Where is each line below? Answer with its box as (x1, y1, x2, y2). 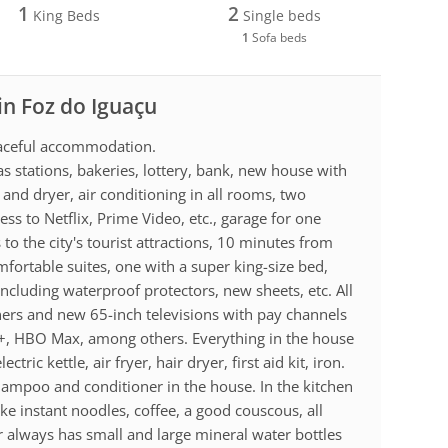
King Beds (28, 5, 100, 25)
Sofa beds (249, 29, 308, 45)
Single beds (239, 5, 322, 25)
